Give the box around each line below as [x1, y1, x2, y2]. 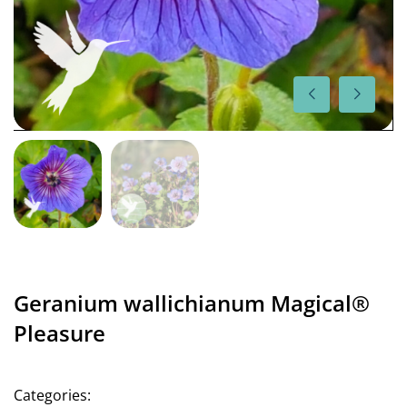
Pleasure [14, 318, 105, 348]
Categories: [14, 385, 91, 405]
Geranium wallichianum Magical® [14, 288, 370, 318]
